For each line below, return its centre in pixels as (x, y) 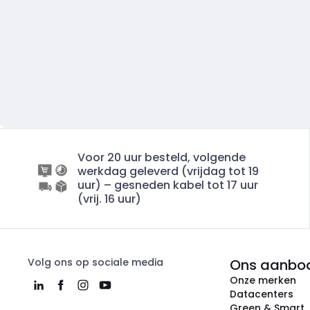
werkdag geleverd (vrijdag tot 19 (168, 171)
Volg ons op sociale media (95, 262)
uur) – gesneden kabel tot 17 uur (168, 185)
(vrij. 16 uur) (109, 199)
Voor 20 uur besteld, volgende (162, 157)
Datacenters (262, 294)
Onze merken (263, 280)
